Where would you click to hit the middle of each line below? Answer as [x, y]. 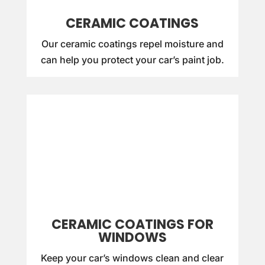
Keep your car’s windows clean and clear [132, 258]
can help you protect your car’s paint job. [132, 59]
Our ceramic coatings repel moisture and [132, 43]
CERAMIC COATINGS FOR [132, 224]
